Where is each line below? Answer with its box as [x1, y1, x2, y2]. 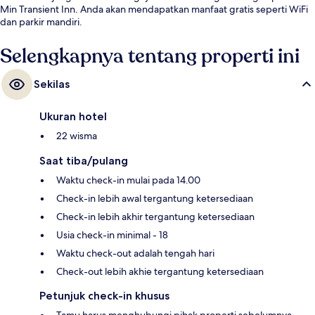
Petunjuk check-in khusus [39, 289, 169, 303]
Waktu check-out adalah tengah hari [56, 247, 214, 260]
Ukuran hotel [39, 110, 107, 124]
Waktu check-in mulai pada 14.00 [56, 174, 200, 187]
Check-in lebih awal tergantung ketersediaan [56, 192, 253, 205]
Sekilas [34, 77, 70, 91]
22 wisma [56, 129, 97, 143]
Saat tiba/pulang [39, 154, 128, 168]
